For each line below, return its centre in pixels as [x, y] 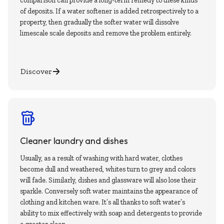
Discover [36, 71]
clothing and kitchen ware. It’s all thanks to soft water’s [102, 202]
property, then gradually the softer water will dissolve [99, 22]
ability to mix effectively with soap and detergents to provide [111, 213]
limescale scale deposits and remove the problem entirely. [106, 33]
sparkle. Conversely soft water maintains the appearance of [109, 191]
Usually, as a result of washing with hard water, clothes [101, 158]
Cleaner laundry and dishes [74, 141]
